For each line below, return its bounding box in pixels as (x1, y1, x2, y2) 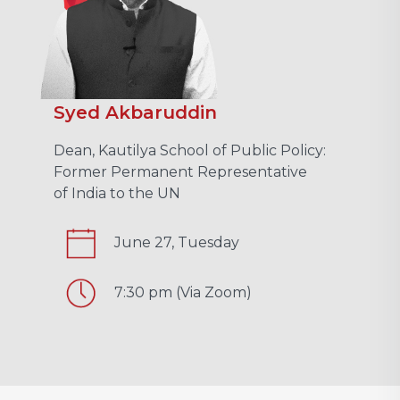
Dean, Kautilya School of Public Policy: (54, 141, 326, 159)
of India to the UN (54, 184, 180, 202)
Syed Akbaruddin (54, 101, 217, 123)
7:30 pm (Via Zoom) (114, 283, 252, 301)
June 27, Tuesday (114, 233, 239, 251)
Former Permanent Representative (54, 162, 307, 180)
